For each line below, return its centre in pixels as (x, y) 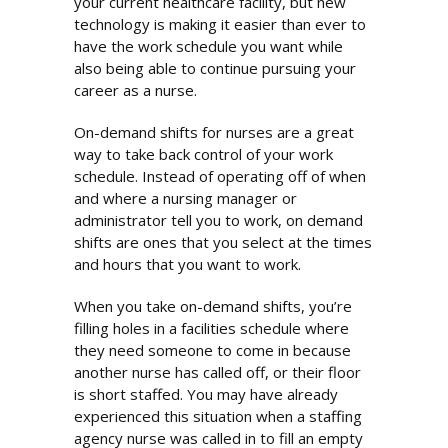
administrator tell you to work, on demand (218, 220)
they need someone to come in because (212, 350)
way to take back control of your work (203, 154)
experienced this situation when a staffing (218, 416)
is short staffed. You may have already (206, 394)
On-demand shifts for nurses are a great (214, 132)
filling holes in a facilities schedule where (211, 328)
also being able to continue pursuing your (215, 68)
